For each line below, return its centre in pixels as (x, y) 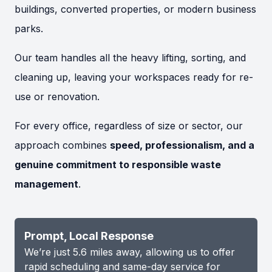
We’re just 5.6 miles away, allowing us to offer (130, 252)
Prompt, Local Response (89, 236)
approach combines (62, 145)
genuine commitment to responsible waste (118, 165)
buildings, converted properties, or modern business (135, 9)
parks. (29, 29)
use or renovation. (57, 97)
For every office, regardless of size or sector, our (129, 126)
